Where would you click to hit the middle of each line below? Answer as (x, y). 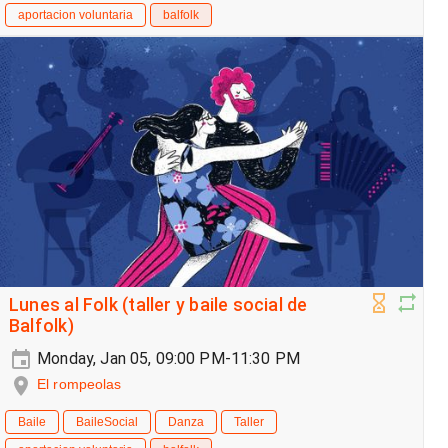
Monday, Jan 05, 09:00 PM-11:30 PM (167, 359)
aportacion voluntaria (75, 15)
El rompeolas (79, 384)
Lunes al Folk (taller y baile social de (158, 305)
